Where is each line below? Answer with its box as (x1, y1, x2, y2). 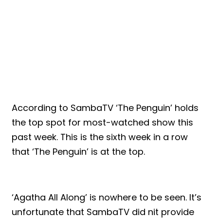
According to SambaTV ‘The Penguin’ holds (12, 101, 199, 114)
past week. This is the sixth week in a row (12, 130, 188, 143)
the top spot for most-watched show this (12, 116, 193, 128)
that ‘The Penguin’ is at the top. (12, 145, 145, 158)
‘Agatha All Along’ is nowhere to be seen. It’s (12, 191, 201, 203)
